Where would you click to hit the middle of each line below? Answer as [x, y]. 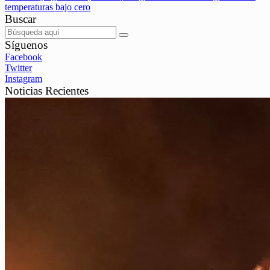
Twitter [18, 68]
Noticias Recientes [47, 91]
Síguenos [26, 45]
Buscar [20, 19]
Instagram [24, 79]
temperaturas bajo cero [48, 7]
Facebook [24, 57]
